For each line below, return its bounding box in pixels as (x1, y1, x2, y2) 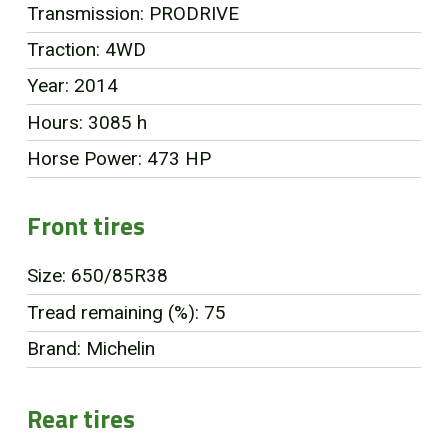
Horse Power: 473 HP (26, 147, 211, 171)
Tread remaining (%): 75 (26, 300, 226, 324)
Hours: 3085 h (26, 111, 147, 135)
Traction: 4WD (26, 38, 146, 62)
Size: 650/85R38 (26, 264, 168, 288)
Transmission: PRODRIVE (26, 2, 239, 26)
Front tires (26, 206, 145, 245)
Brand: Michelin (26, 337, 155, 361)
